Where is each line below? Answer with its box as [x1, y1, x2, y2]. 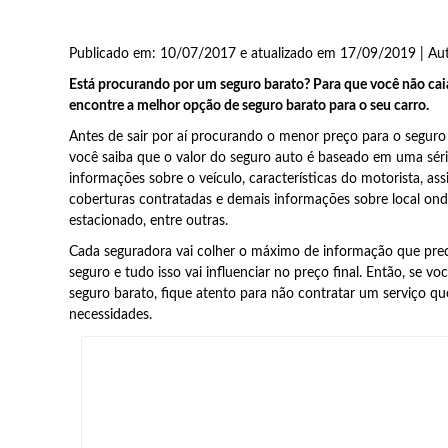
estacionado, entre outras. [68, 214, 228, 228]
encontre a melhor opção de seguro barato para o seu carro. [68, 99, 429, 113]
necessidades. [68, 308, 152, 322]
